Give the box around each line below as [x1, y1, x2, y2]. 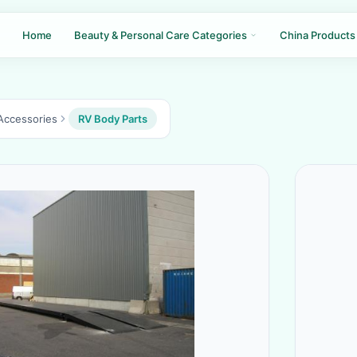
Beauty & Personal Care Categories [74, 29, 249, 41]
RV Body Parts [78, 112, 147, 125]
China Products [280, 29, 355, 41]
